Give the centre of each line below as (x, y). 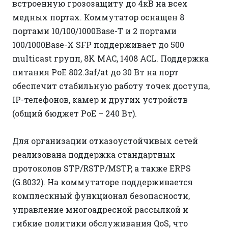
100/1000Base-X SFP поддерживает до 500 (98, 45)
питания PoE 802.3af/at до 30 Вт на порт (95, 72)
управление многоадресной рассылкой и (100, 210)
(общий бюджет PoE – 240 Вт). (75, 113)
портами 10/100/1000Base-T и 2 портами (94, 31)
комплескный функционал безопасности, (101, 196)
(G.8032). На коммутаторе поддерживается (103, 182)
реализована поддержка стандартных (94, 155)
